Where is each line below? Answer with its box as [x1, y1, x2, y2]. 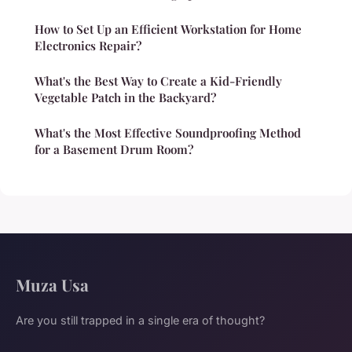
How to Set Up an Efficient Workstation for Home [35, 21, 302, 38]
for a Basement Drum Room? [35, 141, 193, 158]
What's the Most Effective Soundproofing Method [35, 125, 301, 141]
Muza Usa [16, 273, 89, 296]
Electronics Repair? [35, 38, 141, 54]
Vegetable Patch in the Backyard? [35, 90, 216, 106]
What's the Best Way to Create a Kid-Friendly [35, 73, 282, 90]
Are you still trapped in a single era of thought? [16, 313, 265, 328]
